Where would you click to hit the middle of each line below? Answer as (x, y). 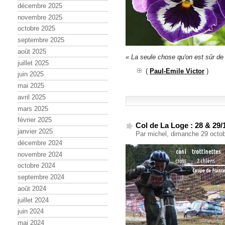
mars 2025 (33, 108)
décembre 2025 (40, 6)
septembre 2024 (41, 177)
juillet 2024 (33, 200)
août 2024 (32, 188)
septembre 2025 (41, 40)
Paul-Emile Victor (177, 71)
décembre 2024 (40, 143)
